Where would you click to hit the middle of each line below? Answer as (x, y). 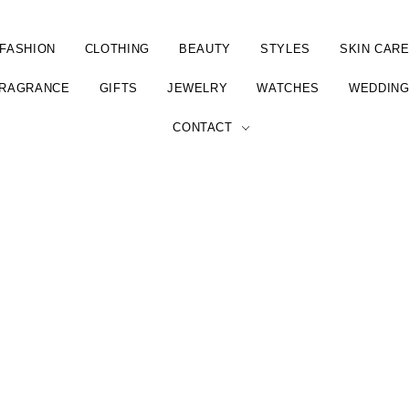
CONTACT (203, 127)
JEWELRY (197, 88)
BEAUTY (205, 49)
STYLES (285, 49)
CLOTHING (117, 49)
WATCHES (288, 88)
